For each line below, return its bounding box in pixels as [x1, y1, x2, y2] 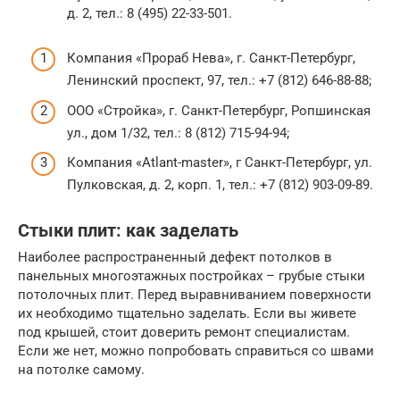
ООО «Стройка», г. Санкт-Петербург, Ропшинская [67, 102, 371, 119]
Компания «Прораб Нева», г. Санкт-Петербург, [67, 50, 355, 67]
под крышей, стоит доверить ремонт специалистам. [18, 324, 350, 341]
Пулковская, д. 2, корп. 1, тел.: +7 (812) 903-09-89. [67, 177, 373, 194]
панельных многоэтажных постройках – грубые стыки [18, 268, 365, 285]
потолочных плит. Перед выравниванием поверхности [18, 287, 371, 304]
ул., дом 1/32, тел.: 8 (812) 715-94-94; [67, 124, 289, 141]
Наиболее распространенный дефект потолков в [18, 249, 332, 266]
